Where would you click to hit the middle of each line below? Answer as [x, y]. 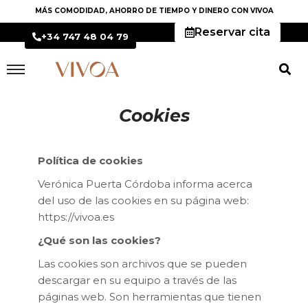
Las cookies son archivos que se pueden [142, 263]
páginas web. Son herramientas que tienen [150, 296]
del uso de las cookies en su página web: [143, 200]
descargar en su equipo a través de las [137, 280]
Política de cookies [90, 160]
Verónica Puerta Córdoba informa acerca [145, 184]
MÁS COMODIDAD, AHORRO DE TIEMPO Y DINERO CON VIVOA [154, 11]
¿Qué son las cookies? [99, 240]
